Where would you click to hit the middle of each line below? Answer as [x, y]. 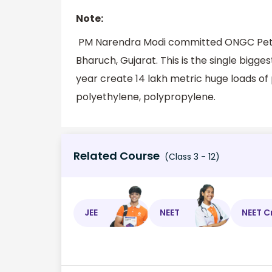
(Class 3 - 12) [191, 156]
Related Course [117, 155]
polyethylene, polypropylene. [146, 97]
